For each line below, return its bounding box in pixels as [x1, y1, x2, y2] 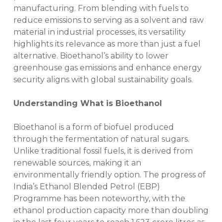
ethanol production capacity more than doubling [13, 206, 209, 216]
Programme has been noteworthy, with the [13, 194, 185, 204]
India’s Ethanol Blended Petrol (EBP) [13, 182, 160, 192]
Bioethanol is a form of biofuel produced [13, 122, 174, 132]
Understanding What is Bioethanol [13, 99, 162, 109]
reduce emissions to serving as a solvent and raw [13, 15, 204, 25]
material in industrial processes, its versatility [13, 27, 186, 37]
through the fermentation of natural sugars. [13, 134, 189, 144]
